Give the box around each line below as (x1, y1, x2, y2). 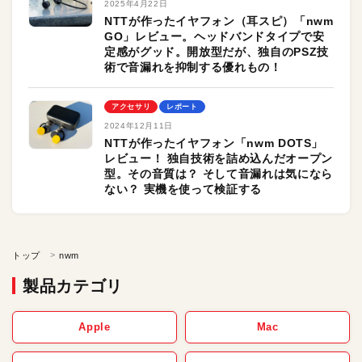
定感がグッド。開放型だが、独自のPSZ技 (104, 45, 329, 58)
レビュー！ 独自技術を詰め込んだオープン (104, 152, 333, 165)
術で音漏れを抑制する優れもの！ (104, 61, 282, 74)
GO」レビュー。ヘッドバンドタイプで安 (104, 30, 325, 43)
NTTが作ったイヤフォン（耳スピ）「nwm (104, 15, 334, 27)
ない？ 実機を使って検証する (104, 183, 262, 196)
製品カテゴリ (23, 277, 123, 295)
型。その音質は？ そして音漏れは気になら (104, 167, 333, 180)
